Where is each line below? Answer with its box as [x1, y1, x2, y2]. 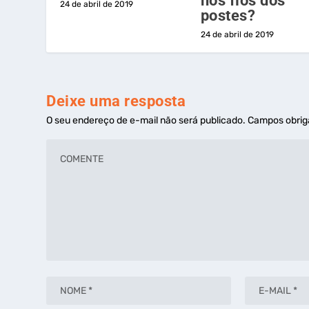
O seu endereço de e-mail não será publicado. [46, 114, 246, 126]
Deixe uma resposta [46, 92, 186, 110]
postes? [200, 6, 256, 24]
